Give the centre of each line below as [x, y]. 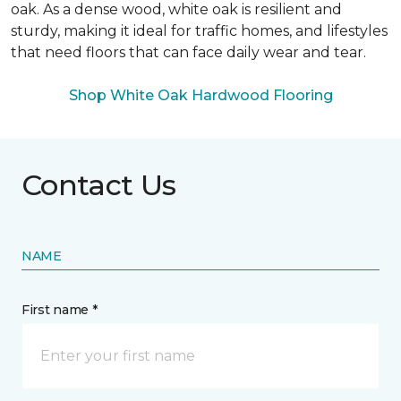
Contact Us [99, 185]
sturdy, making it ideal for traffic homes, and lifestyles [199, 31]
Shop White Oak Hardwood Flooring [200, 95]
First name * [60, 310]
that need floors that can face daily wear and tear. [188, 52]
